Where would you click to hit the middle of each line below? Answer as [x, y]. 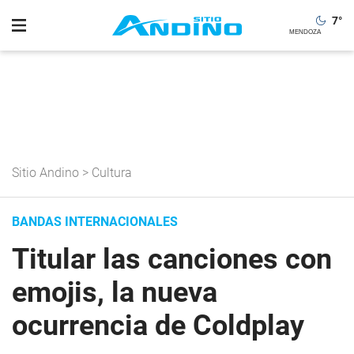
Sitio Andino [45, 173]
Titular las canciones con [172, 259]
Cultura [112, 173]
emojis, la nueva [115, 292]
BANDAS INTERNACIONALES [95, 222]
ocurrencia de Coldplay [158, 326]
